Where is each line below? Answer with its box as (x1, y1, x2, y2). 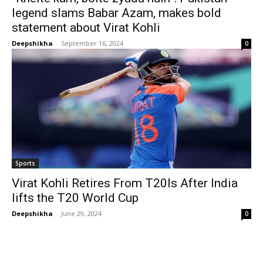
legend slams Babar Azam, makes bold (12, 5, 221, 20)
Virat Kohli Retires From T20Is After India (12, 176, 238, 190)
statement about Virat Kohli (12, 20, 160, 35)
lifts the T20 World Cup (12, 190, 139, 205)
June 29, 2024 (61, 208, 102, 218)
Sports (15, 159, 35, 167)
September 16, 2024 (61, 38, 123, 48)
